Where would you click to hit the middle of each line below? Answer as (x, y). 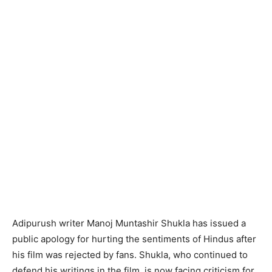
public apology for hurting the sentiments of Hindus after (134, 239)
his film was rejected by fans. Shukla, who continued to (130, 255)
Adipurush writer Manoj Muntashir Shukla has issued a (129, 223)
